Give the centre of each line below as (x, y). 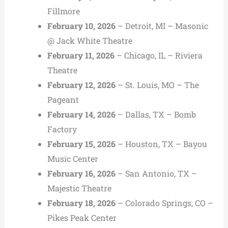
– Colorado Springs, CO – (164, 203)
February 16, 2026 (81, 174)
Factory (62, 129)
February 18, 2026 (81, 203)
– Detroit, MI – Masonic (162, 26)
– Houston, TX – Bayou (161, 144)
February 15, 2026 (81, 144)
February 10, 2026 (81, 26)
